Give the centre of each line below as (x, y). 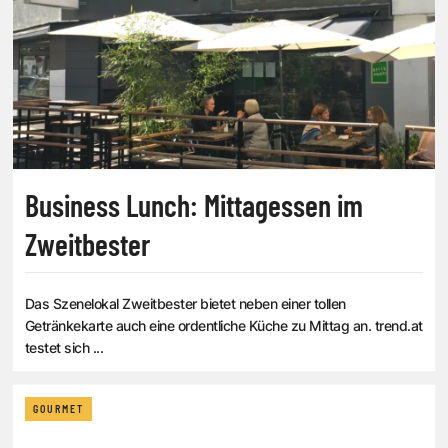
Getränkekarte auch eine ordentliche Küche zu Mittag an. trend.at (224, 326)
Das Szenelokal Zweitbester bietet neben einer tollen (185, 304)
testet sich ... (64, 348)
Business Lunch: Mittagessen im (194, 205)
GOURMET (58, 409)
